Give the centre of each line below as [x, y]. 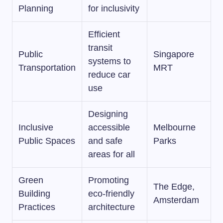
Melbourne [174, 127]
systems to [110, 61]
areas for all [111, 154]
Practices [37, 207]
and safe [105, 141]
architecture [111, 207]
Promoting [109, 180]
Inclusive [36, 127]
